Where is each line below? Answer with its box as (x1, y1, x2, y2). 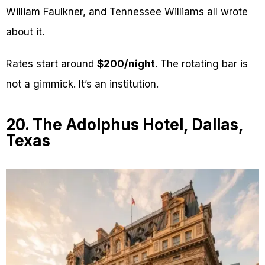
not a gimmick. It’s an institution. (6, 78, 159, 91)
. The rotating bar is (155, 58, 248, 70)
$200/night (97, 58, 155, 70)
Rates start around (6, 58, 97, 70)
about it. (6, 26, 44, 38)
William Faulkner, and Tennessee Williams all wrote (6, 6, 248, 18)
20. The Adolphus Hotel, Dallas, (6, 115, 243, 134)
